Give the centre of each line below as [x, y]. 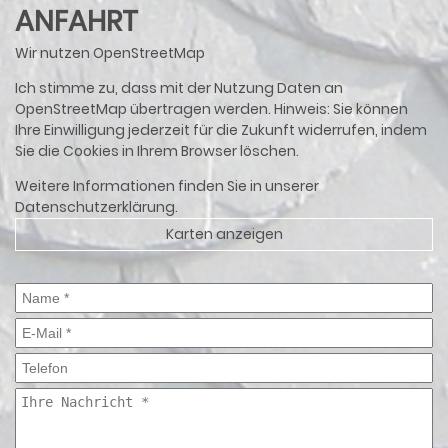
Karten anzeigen [224, 233]
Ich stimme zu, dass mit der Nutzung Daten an [179, 87]
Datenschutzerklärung [95, 206]
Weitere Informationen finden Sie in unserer [167, 185]
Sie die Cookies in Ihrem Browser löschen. [157, 150]
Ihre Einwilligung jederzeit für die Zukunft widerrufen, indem [221, 129]
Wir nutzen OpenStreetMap [110, 52]
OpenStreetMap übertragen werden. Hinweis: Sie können [211, 108]
